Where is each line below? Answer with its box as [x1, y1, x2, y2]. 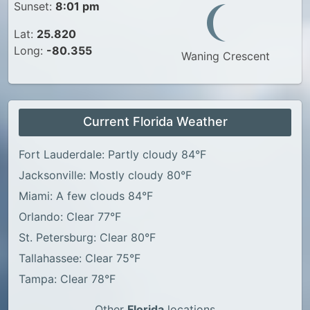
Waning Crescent [181, 49, 270, 63]
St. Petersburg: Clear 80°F [19, 230, 156, 244]
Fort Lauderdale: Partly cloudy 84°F [19, 147, 206, 161]
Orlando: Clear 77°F [19, 210, 121, 224]
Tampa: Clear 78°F [19, 272, 116, 286]
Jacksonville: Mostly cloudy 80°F [19, 168, 192, 182]
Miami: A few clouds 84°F [19, 189, 153, 203]
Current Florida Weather [82, 114, 228, 129]
